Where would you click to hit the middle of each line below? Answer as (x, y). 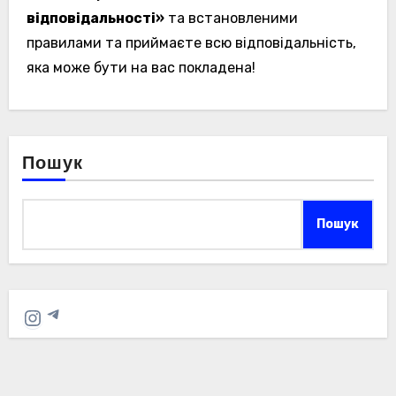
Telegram (89, 312)
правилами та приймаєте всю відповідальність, (191, 43)
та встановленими (231, 19)
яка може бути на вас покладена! (141, 68)
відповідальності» (95, 19)
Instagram (73, 317)
